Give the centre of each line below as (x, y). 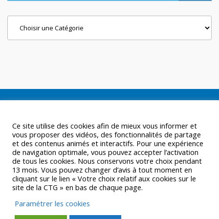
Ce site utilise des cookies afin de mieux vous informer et (105, 126)
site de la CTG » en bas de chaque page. (77, 187)
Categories (27, 22)
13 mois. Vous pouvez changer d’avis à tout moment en (102, 170)
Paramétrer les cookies (52, 203)
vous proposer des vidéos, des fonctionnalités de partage (107, 134)
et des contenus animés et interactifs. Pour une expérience (108, 143)
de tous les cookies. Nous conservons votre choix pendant (107, 161)
